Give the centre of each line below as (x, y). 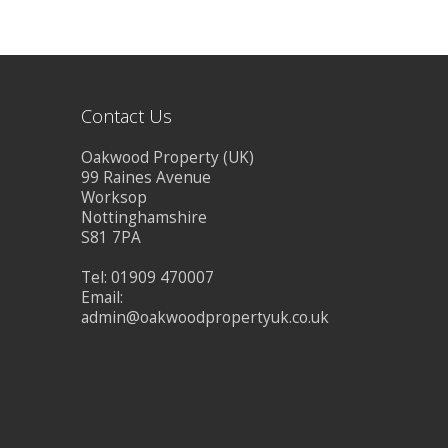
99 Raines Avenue (146, 177)
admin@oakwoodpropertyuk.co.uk (205, 317)
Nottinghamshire (144, 217)
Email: (102, 297)
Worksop (114, 197)
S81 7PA (111, 237)
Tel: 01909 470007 (147, 277)
